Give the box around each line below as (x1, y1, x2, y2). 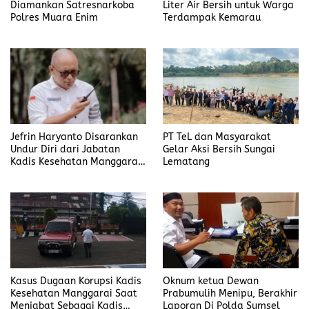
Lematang (163, 156, 210, 168)
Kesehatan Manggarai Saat (10, 288, 137, 300)
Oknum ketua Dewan (163, 275, 259, 288)
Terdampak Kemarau (163, 11, 261, 23)
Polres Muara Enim (10, 11, 98, 23)
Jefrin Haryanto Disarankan (10, 131, 138, 143)
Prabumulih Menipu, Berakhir (163, 288, 297, 300)
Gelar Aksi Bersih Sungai (163, 143, 275, 156)
